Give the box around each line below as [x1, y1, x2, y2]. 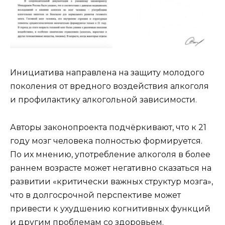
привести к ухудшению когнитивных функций [10, 203, 210, 213]
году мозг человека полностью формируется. [10, 136, 202, 146]
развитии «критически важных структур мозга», [10, 176, 213, 186]
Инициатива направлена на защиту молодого [10, 68, 204, 78]
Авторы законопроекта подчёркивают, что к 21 [10, 122, 206, 132]
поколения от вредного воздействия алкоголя [10, 81, 209, 91]
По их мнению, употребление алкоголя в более [10, 149, 210, 159]
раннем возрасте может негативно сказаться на [10, 163, 211, 173]
